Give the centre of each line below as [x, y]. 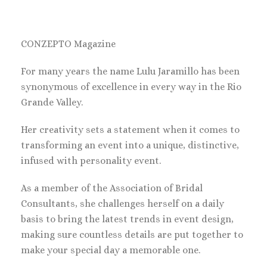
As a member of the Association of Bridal [112, 188]
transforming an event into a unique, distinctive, [130, 145]
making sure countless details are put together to [132, 235]
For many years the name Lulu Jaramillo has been [130, 71]
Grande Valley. [52, 102]
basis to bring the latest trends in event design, [127, 219]
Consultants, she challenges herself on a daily [122, 204]
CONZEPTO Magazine [68, 44]
